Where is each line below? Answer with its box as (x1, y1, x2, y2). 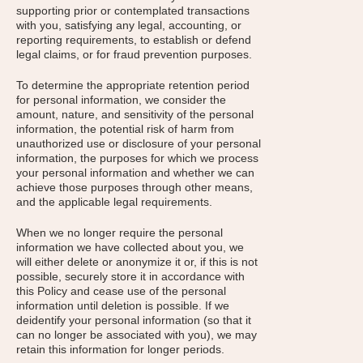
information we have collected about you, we (16, 241, 244, 254)
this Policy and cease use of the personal (16, 284, 226, 297)
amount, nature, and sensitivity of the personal (16, 108, 254, 121)
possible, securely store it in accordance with (16, 270, 245, 283)
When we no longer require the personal (16, 226, 223, 239)
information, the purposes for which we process (16, 152, 258, 164)
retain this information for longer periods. (16, 343, 224, 356)
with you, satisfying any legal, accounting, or (16, 19, 241, 32)
